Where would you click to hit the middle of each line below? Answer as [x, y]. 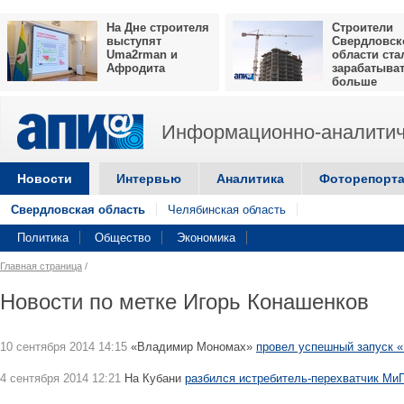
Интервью [149, 179]
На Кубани [153, 378]
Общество [123, 238]
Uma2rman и [142, 55]
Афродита [136, 68]
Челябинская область [227, 210]
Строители [363, 28]
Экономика [206, 238]
